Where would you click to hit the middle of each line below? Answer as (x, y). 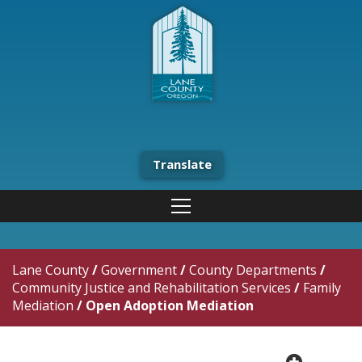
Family (322, 288)
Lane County (51, 270)
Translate (182, 164)
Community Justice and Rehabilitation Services (152, 288)
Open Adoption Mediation (170, 305)
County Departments (253, 270)
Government (139, 270)
